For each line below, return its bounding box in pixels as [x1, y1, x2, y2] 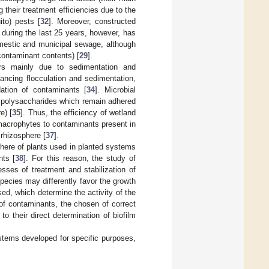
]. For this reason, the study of [23, 154, 136, 163]
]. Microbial [95, 85, 136, 95]
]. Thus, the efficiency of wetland [20, 108, 136, 118]
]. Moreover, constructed [48, 17, 136, 26]
